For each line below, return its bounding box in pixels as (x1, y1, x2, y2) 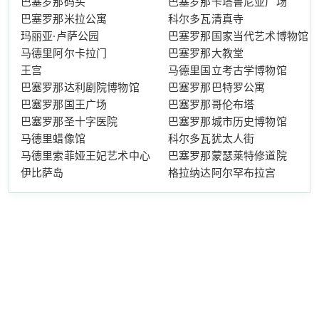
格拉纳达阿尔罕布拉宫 (168, 164, 276, 179)
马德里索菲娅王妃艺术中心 (21, 147, 150, 162)
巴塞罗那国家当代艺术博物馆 (168, 28, 308, 43)
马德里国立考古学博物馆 (168, 62, 287, 77)
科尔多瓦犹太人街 (168, 130, 255, 145)
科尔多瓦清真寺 (168, 11, 244, 26)
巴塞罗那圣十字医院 (21, 113, 118, 128)
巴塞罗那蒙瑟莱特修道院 (168, 147, 287, 162)
